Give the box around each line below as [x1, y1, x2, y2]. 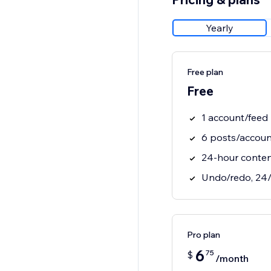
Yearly [205, 22, 233, 34]
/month [215, 252, 249, 265]
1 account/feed [201, 111, 268, 124]
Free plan [186, 67, 223, 78]
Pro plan [186, 229, 220, 241]
